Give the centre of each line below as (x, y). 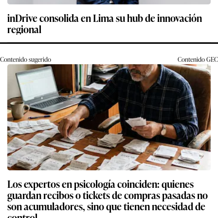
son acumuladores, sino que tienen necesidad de (106, 206)
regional (24, 29)
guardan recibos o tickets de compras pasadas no (108, 195)
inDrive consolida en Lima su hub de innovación (105, 18)
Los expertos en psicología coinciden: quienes (100, 184)
